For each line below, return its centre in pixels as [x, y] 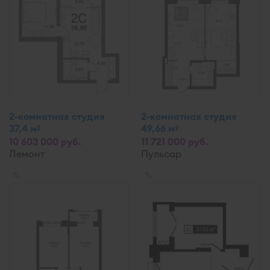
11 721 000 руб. [175, 142]
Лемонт [27, 154]
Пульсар [161, 154]
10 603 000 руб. [45, 142]
